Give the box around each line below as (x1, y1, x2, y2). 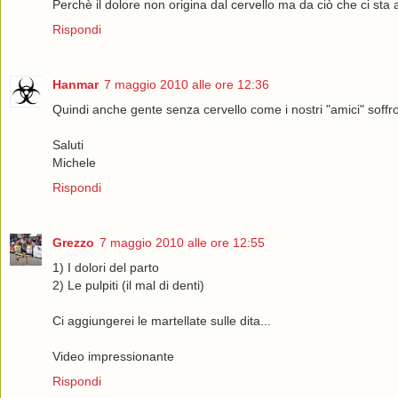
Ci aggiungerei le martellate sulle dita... (52, 313, 271, 328)
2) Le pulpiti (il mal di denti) (52, 277, 204, 292)
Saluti (52, 137, 84, 152)
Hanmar (52, 76, 99, 92)
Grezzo (52, 235, 94, 250)
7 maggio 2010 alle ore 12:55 (99, 235, 265, 250)
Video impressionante (52, 348, 174, 363)
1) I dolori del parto (52, 259, 159, 275)
